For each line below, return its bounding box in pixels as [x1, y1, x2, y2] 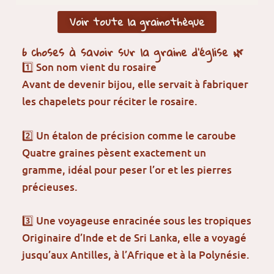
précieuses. [22, 179, 78, 194]
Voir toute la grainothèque [70, 12, 204, 32]
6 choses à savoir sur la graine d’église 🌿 [22, 42, 244, 63]
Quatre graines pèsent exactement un [22, 145, 207, 160]
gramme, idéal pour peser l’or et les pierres [22, 162, 232, 177]
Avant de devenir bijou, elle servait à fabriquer [22, 77, 249, 92]
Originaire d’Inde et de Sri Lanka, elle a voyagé [22, 230, 247, 245]
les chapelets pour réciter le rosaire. [22, 94, 198, 109]
